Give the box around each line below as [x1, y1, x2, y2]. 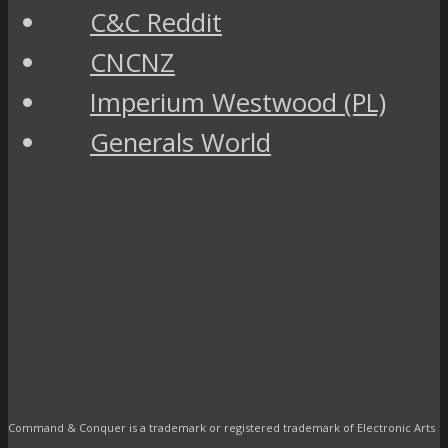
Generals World [90, 124, 271, 160]
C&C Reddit [90, 4, 222, 40]
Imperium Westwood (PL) [90, 84, 386, 120]
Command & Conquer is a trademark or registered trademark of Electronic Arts [8, 420, 435, 436]
